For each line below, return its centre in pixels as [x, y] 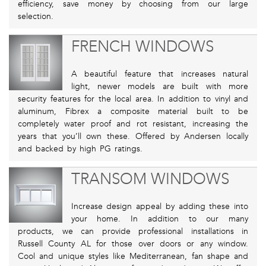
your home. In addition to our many [159, 219]
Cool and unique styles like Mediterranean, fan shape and [133, 256]
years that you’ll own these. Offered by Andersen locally [133, 137]
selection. [36, 17]
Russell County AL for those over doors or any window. [133, 244]
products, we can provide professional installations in [133, 232]
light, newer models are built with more [159, 87]
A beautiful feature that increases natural [159, 74]
